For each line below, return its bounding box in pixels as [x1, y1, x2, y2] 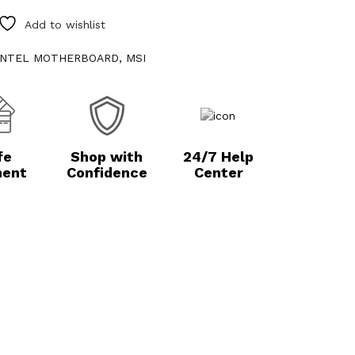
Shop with [71, 148, 143, 165]
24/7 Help [183, 148, 254, 165]
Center [193, 164, 243, 181]
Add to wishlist [24, 18, 105, 31]
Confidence [66, 164, 147, 181]
